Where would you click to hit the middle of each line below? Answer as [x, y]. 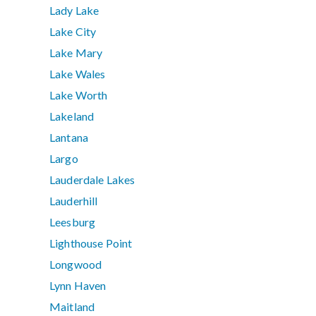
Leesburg [73, 222]
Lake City [73, 32]
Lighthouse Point [91, 243]
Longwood [76, 265]
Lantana [69, 138]
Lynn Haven [78, 286]
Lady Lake [74, 11]
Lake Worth [79, 95]
